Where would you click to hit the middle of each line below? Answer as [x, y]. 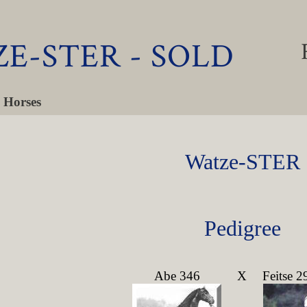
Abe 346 [177, 276]
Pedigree [243, 228]
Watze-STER [243, 162]
